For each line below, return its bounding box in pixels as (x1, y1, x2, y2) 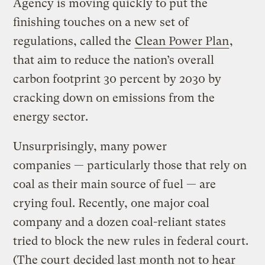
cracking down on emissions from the (13, 91, 215, 105)
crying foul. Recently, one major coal (13, 196, 210, 210)
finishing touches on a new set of (13, 15, 189, 29)
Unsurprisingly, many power (13, 139, 167, 153)
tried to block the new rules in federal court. (13, 234, 249, 248)
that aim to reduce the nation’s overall (13, 53, 215, 67)
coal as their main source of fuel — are (13, 177, 216, 191)
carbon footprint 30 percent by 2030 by (13, 72, 222, 86)
